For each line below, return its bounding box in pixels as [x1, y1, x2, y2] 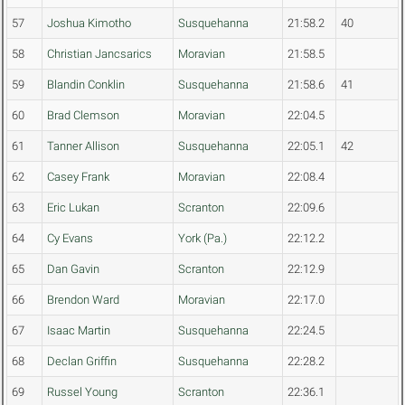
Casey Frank [47, 170, 109, 184]
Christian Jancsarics [47, 47, 152, 61]
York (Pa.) [178, 231, 227, 246]
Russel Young [47, 385, 118, 400]
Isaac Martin [47, 324, 110, 338]
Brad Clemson [47, 108, 119, 123]
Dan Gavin [47, 262, 99, 277]
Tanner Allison [47, 139, 119, 154]
